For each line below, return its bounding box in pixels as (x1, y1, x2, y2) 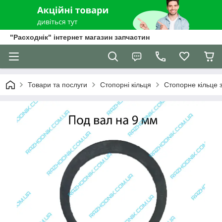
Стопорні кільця (100, 81, 151, 89)
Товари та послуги (28, 81, 87, 89)
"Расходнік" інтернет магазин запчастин (10, 33, 150, 41)
